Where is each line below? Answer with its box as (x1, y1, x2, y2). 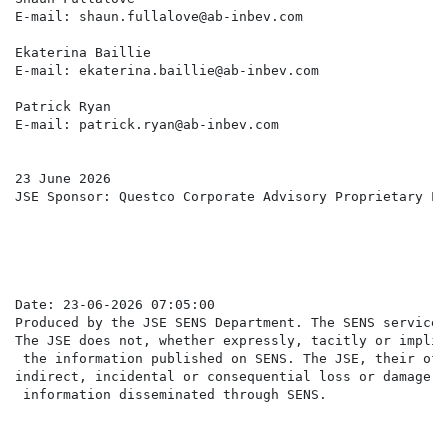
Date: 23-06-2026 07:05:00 (15, 297, 215, 313)
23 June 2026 (15, 171, 111, 187)
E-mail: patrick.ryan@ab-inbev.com (15, 117, 279, 133)
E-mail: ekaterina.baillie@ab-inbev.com (15, 63, 319, 79)
